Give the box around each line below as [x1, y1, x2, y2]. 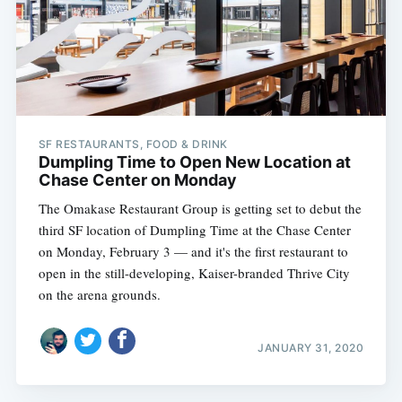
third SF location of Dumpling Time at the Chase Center [38, 221, 351, 240]
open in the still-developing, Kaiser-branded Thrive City [38, 264, 350, 283]
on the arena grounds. [38, 285, 161, 304]
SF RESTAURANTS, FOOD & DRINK [38, 137, 228, 152]
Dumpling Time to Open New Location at [38, 153, 351, 172]
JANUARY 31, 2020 [258, 340, 364, 354]
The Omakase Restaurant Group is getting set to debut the [38, 199, 362, 218]
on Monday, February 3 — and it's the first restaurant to [38, 242, 348, 261]
